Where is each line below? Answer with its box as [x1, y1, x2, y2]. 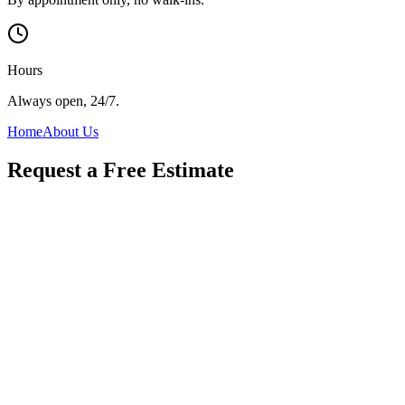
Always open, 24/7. [7, 92, 119, 108]
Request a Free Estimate [7, 157, 234, 182]
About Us [42, 123, 99, 139]
